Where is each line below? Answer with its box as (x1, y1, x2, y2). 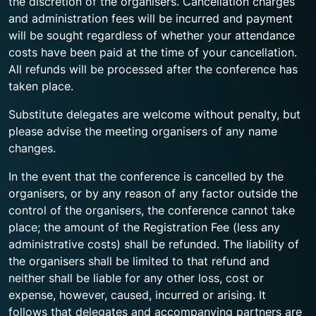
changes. (8, 141, 56, 155)
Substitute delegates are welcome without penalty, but (8, 107, 300, 121)
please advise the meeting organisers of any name (8, 124, 277, 138)
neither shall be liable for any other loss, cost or (8, 271, 264, 285)
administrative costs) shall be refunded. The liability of (8, 237, 299, 251)
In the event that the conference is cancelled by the (8, 169, 284, 183)
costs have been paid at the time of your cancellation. (8, 45, 297, 59)
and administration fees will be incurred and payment (8, 11, 293, 25)
